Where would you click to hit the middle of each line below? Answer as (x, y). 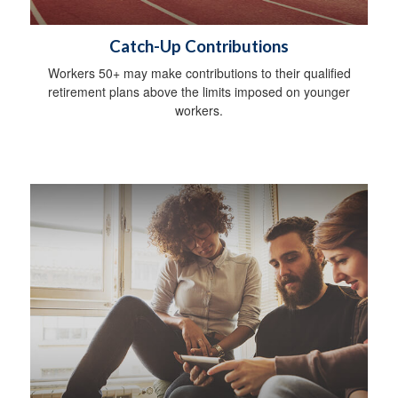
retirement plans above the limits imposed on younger (199, 92)
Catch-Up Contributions (199, 47)
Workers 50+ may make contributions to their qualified (199, 73)
